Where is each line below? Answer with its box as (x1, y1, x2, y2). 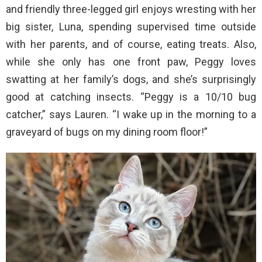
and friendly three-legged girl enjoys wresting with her (6, 3, 256, 16)
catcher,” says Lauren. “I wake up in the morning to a (6, 108, 256, 121)
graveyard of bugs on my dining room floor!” (6, 126, 208, 139)
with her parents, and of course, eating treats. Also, (6, 38, 256, 51)
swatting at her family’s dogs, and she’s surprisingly (6, 73, 256, 86)
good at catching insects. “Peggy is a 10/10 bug (6, 91, 256, 104)
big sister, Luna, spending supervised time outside (6, 20, 256, 33)
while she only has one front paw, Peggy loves (6, 56, 256, 68)
